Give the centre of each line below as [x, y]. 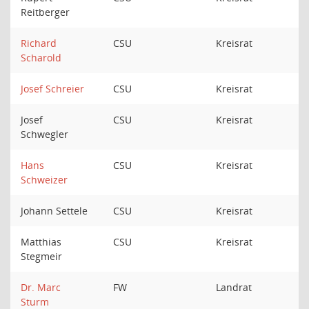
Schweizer [44, 180]
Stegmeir [43, 256]
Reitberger [47, 12]
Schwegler [46, 134]
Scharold [41, 58]
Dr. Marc [41, 287]
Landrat [234, 287]
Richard [39, 43]
